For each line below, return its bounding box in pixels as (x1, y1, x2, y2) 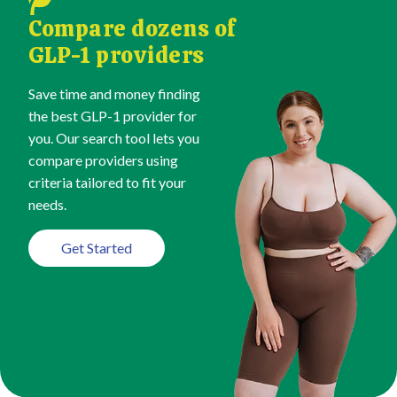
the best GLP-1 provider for (28, 107, 197, 125)
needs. (28, 196, 66, 214)
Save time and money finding (28, 85, 200, 103)
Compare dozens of (28, 13, 237, 44)
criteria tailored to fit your (28, 174, 186, 191)
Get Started (61, 239, 132, 257)
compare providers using (28, 152, 178, 169)
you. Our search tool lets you (28, 129, 199, 147)
